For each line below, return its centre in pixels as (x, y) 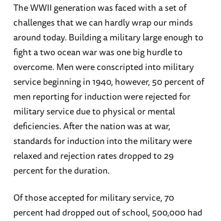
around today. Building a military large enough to (108, 37)
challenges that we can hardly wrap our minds (103, 22)
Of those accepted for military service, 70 (93, 198)
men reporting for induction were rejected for (102, 96)
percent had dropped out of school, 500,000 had (108, 212)
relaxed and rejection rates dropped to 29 (93, 156)
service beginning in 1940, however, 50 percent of (109, 82)
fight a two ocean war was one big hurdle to (98, 52)
